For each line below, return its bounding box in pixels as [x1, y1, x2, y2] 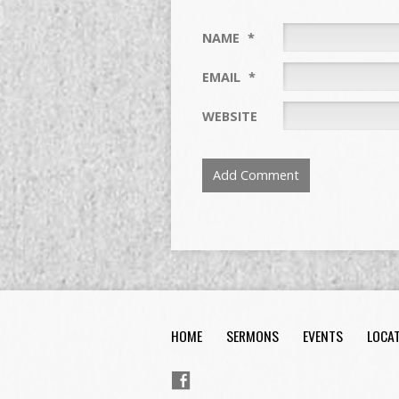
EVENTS [303, 325, 343, 346]
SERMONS [226, 325, 279, 346]
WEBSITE [202, 107, 257, 125]
